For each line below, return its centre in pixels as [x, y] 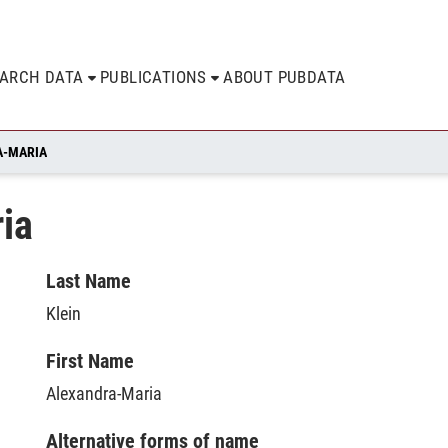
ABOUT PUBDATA [284, 77]
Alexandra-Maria [104, 393]
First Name [90, 361]
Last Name [88, 281]
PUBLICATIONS [153, 77]
